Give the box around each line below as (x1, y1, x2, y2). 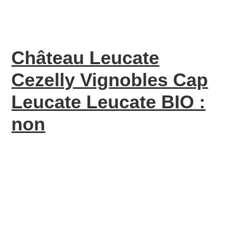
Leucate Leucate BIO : (11, 91, 206, 112)
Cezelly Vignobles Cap (11, 69, 208, 90)
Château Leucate (11, 47, 160, 68)
